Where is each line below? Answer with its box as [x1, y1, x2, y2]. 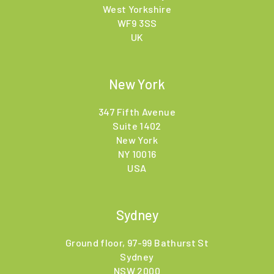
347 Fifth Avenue [98, 106, 176, 118]
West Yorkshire [102, 3, 172, 15]
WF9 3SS [117, 17, 157, 29]
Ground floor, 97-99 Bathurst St [65, 236, 209, 248]
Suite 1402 [113, 120, 161, 132]
